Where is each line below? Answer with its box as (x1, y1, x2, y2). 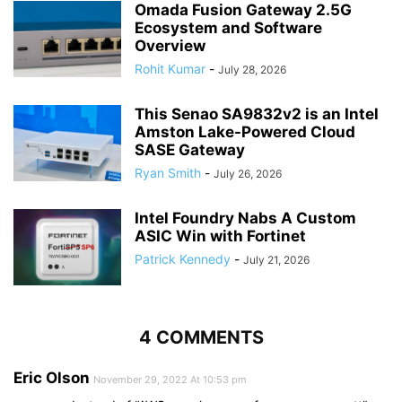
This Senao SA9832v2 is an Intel (135, 104, 379, 123)
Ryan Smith (135, 164, 201, 180)
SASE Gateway (135, 140, 245, 159)
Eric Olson (13, 368, 90, 387)
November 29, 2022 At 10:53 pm (93, 372, 247, 386)
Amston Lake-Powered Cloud (135, 122, 355, 141)
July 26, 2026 (214, 166, 282, 180)
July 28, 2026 (218, 62, 286, 76)
